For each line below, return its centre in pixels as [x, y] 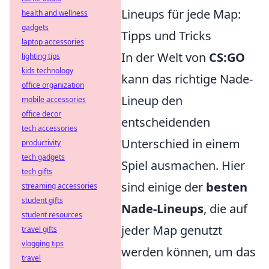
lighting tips [41, 56]
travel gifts [39, 229]
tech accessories [50, 128]
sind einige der [164, 187]
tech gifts [37, 171]
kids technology [47, 71]
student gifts [42, 200]
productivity [41, 143]
